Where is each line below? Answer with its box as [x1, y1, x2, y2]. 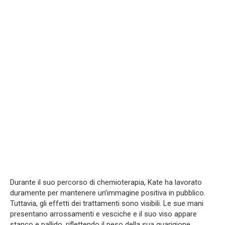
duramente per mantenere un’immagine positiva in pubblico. [10, 188, 205, 198]
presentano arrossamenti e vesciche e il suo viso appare [10, 209, 197, 219]
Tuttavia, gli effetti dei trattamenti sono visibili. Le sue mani [10, 199, 203, 208]
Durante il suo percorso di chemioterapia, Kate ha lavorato [10, 178, 202, 187]
